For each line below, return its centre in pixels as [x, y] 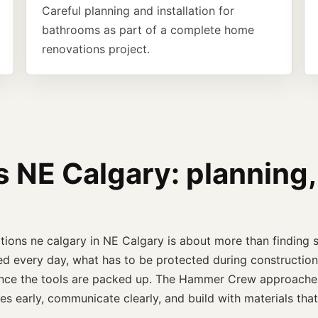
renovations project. [96, 49]
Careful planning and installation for [138, 11]
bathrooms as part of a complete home [148, 30]
